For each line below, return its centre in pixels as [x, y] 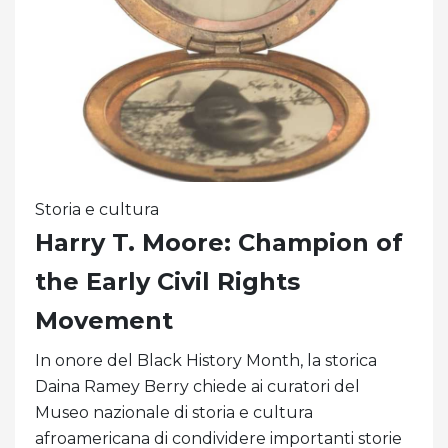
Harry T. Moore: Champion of [219, 243]
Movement [104, 321]
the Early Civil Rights [167, 282]
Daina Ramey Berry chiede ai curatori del [197, 387]
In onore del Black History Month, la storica [206, 361]
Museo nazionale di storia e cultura [174, 413]
